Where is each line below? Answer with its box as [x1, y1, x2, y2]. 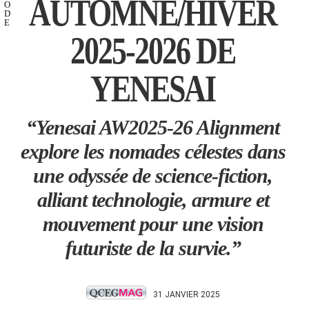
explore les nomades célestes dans [20, 139, 286, 163]
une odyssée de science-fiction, [33, 163, 272, 187]
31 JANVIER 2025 [146, 289, 220, 299]
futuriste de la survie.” [65, 236, 241, 259]
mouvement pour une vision [42, 212, 263, 235]
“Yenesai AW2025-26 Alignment [26, 115, 279, 139]
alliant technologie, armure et [37, 188, 269, 211]
